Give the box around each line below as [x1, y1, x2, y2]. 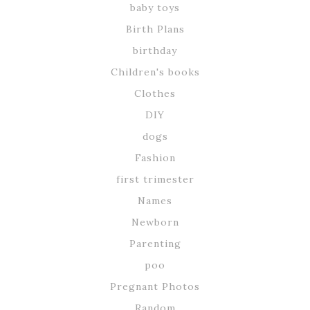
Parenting [129, 237, 181, 250]
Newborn [131, 215, 179, 228]
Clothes [134, 86, 176, 100]
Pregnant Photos [110, 280, 200, 293]
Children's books [110, 65, 200, 78]
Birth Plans [125, 22, 185, 35]
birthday [133, 44, 177, 57]
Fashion [134, 151, 176, 164]
